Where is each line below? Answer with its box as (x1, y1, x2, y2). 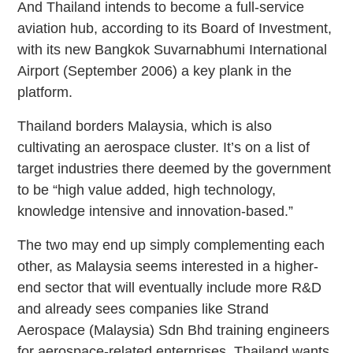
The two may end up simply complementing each (17, 236, 325, 253)
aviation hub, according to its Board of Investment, (17, 20, 333, 36)
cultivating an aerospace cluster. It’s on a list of (17, 139, 310, 155)
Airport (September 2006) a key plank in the (17, 62, 292, 79)
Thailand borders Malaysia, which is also (17, 117, 273, 134)
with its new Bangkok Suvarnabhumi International (17, 41, 328, 58)
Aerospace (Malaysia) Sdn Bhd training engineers (17, 321, 330, 338)
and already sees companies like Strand (17, 300, 269, 317)
